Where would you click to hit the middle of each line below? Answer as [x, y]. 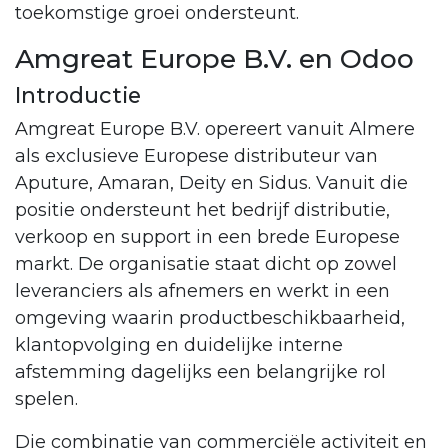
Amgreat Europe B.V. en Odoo [214, 58]
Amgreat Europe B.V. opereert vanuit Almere [215, 128]
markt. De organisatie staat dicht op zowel [206, 263]
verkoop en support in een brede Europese [207, 236]
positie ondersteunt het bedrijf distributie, [202, 209]
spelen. [46, 398]
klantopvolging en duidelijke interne [179, 344]
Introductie [78, 94]
